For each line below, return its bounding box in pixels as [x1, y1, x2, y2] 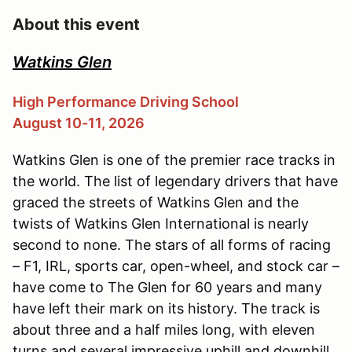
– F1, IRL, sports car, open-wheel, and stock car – [13, 257, 339, 274]
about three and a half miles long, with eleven [13, 321, 315, 338]
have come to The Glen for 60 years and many [13, 278, 322, 295]
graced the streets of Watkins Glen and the [13, 193, 299, 211]
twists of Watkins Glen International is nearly [13, 214, 309, 232]
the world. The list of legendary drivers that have [13, 172, 338, 189]
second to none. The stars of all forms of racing [13, 236, 331, 253]
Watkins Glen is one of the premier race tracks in [13, 151, 335, 168]
